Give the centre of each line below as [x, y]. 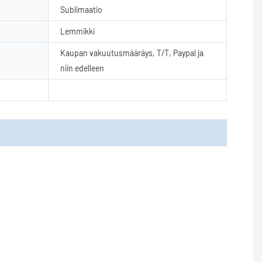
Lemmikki [77, 31]
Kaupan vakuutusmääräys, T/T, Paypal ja [132, 53]
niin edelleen [82, 68]
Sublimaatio [81, 9]
